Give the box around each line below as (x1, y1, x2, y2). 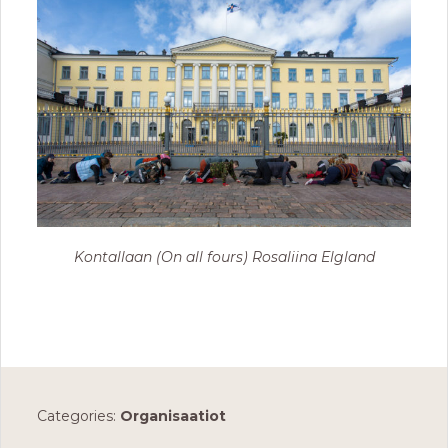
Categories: (37, 406, 120, 425)
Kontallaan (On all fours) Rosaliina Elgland (73, 247, 375, 266)
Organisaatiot (120, 406, 226, 425)
